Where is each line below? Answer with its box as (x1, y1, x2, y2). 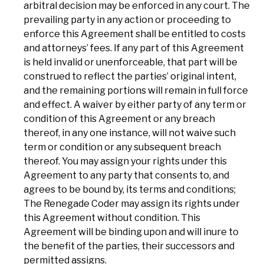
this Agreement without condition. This (24, 212, 200, 223)
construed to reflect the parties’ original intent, (24, 70, 236, 82)
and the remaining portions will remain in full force (24, 84, 248, 96)
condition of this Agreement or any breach (24, 113, 215, 124)
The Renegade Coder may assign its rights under (24, 197, 240, 209)
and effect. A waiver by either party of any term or (24, 98, 246, 110)
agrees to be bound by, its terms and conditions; (24, 183, 236, 195)
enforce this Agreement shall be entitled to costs (24, 28, 246, 39)
